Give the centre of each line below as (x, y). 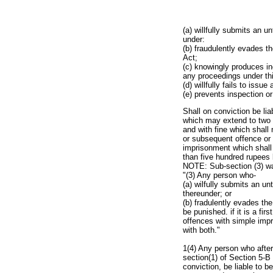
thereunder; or (207, 194)
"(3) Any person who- (219, 175)
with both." (201, 230)
